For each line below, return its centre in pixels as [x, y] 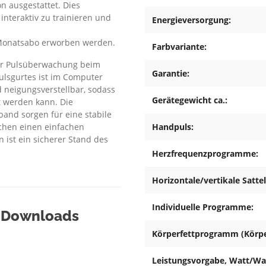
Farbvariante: [179, 47]
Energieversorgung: [191, 20]
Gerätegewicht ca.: [190, 100]
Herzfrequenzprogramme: [205, 154]
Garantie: [171, 74]
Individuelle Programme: [203, 207]
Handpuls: [173, 127]
